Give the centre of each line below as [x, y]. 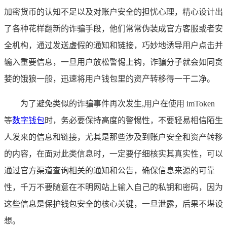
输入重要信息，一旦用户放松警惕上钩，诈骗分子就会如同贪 [113, 62]
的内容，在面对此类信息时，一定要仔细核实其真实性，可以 [113, 154]
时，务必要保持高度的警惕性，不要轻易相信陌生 [134, 120]
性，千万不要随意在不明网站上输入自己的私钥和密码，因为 [113, 187]
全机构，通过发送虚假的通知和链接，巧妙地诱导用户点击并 [113, 45]
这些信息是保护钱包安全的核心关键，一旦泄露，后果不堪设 [113, 204]
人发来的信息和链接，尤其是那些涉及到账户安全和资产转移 [113, 137]
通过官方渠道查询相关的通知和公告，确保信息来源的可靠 [109, 170]
